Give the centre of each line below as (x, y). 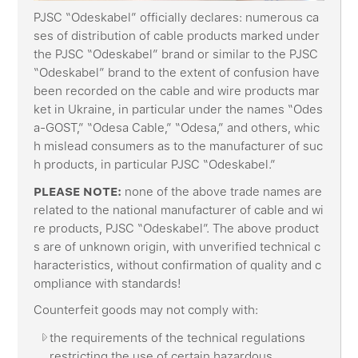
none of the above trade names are (222, 191)
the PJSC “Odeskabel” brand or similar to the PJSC (176, 55)
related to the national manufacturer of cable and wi (179, 210)
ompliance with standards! (108, 283)
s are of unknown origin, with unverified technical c (177, 247)
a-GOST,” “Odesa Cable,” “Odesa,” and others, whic (177, 128)
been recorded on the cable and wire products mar (177, 91)
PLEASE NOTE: (78, 191)
